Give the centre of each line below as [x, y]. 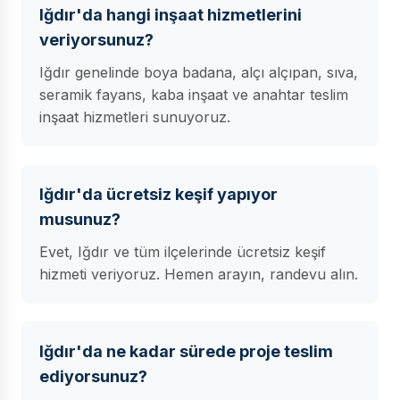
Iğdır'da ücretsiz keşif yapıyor [158, 194]
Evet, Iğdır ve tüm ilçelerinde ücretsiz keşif [183, 252]
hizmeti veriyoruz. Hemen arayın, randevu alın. [199, 274]
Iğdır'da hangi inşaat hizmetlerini [171, 15]
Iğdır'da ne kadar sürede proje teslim [186, 351]
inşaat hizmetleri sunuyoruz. [135, 117]
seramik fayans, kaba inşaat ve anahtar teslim [194, 95]
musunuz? [80, 219]
